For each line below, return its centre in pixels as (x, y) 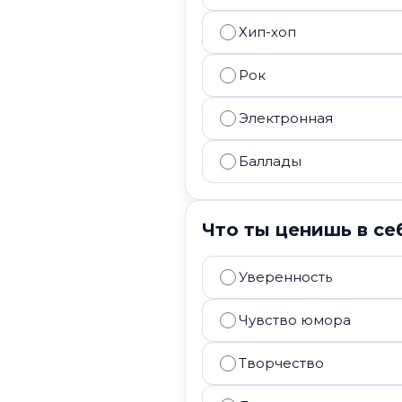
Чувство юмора (295, 320)
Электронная (286, 118)
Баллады (270, 161)
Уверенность (285, 277)
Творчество (281, 363)
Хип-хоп (267, 32)
